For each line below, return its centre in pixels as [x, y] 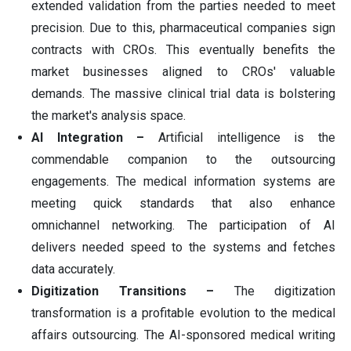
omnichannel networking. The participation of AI [183, 226]
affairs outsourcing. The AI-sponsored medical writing [183, 335]
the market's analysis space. [109, 116]
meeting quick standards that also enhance [183, 204]
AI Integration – [88, 138]
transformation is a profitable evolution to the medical [183, 313]
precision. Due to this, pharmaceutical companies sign [183, 28]
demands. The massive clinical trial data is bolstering [183, 94]
